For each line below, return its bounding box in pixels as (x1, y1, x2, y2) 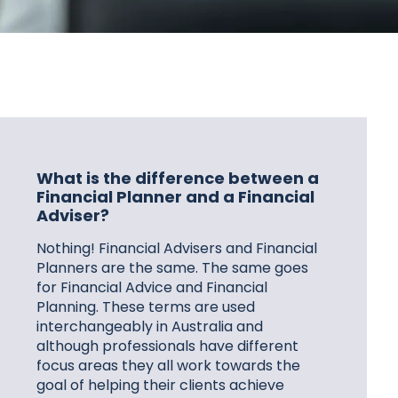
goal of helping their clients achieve (36, 375, 284, 395)
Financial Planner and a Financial (36, 186, 314, 208)
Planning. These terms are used (36, 297, 255, 317)
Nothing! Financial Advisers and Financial (36, 238, 317, 259)
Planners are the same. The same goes (36, 258, 308, 278)
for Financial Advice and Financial (36, 277, 267, 298)
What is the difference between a (36, 167, 319, 189)
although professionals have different (36, 336, 298, 356)
